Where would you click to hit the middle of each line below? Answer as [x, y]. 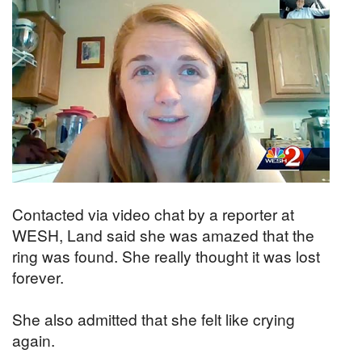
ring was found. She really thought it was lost [166, 255]
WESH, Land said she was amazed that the [163, 234]
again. [34, 339]
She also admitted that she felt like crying [154, 318]
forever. [38, 276]
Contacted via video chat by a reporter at [153, 213]
